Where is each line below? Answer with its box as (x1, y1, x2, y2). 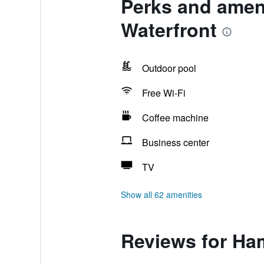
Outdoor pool (141, 61, 196, 75)
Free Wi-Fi (141, 86, 186, 100)
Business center (141, 136, 209, 149)
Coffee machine (141, 111, 209, 124)
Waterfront (120, 16, 217, 43)
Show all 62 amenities (120, 189, 202, 200)
